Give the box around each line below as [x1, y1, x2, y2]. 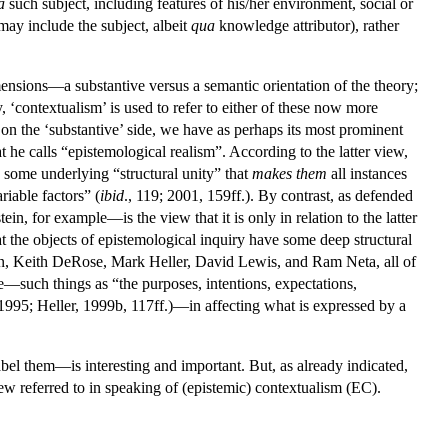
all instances [327, 164, 407, 182]
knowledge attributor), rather [215, 16, 399, 34]
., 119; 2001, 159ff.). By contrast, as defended [124, 186, 413, 204]
